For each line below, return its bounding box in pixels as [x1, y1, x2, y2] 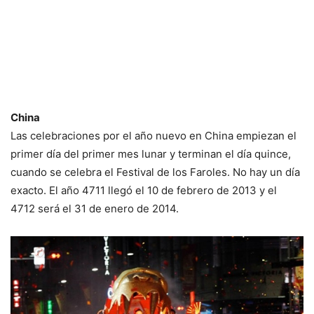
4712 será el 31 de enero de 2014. [11, 202, 179, 216]
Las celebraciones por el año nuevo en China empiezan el [11, 129, 296, 143]
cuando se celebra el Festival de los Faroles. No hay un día [11, 165, 300, 179]
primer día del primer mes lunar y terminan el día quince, [11, 147, 291, 161]
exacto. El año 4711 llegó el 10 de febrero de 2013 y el [11, 184, 277, 198]
